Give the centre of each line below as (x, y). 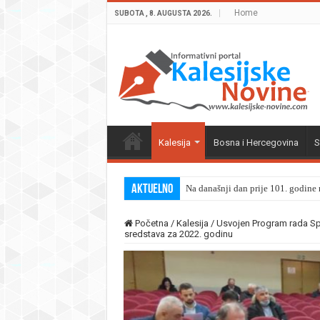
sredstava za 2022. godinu (178, 234)
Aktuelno (152, 190)
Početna (150, 223)
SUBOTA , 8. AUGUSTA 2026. (163, 13)
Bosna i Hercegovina (256, 142)
